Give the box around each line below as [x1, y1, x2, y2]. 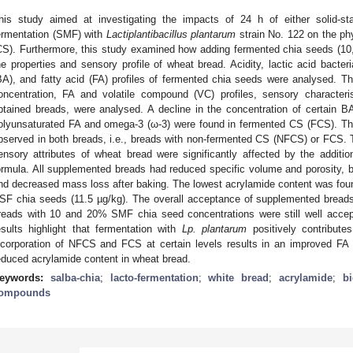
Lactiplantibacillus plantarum [106, 28, 236, 40]
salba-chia [50, 271, 100, 284]
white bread [208, 271, 269, 284]
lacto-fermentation [110, 271, 199, 284]
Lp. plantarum [181, 222, 247, 235]
